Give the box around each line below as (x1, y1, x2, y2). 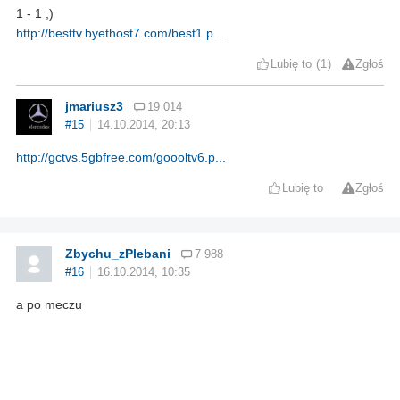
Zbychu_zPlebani (65, 246, 171, 261)
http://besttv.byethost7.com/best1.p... (16, 25, 224, 40)
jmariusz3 (65, 98, 123, 113)
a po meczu (16, 296, 82, 312)
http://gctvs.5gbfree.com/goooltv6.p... (16, 149, 226, 164)
